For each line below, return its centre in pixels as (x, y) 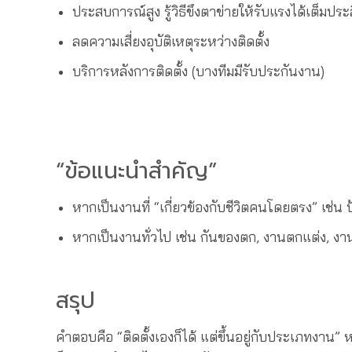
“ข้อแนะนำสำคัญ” (137, 171)
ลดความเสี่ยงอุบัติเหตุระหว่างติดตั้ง (170, 41)
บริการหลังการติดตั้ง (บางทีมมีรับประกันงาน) (198, 70)
